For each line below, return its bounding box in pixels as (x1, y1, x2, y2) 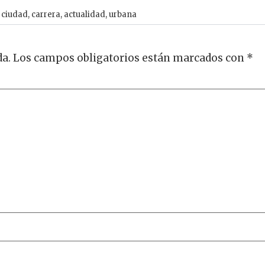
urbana (109, 9, 137, 20)
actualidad (64, 9, 105, 20)
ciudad (1, 9, 28, 20)
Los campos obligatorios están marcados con (13, 51, 247, 64)
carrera (31, 9, 60, 20)
